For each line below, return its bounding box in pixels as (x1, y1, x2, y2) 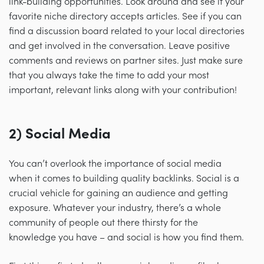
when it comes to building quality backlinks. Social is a (9, 173, 239, 184)
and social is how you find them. (107, 232, 244, 243)
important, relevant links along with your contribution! (9, 85, 237, 96)
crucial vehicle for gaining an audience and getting (9, 188, 228, 199)
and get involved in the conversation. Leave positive (9, 41, 230, 52)
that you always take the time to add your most (9, 70, 209, 81)
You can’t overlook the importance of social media (9, 159, 222, 170)
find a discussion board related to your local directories (9, 26, 245, 37)
